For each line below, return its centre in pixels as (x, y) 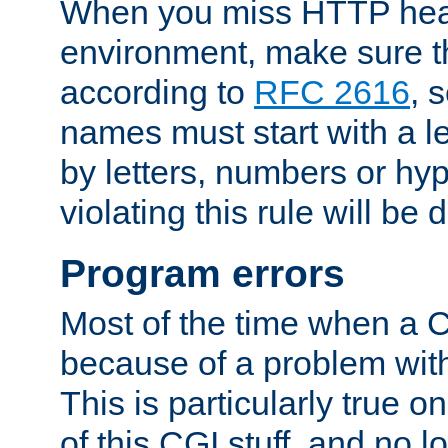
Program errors (202, 274)
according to (157, 91)
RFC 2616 (332, 91)
